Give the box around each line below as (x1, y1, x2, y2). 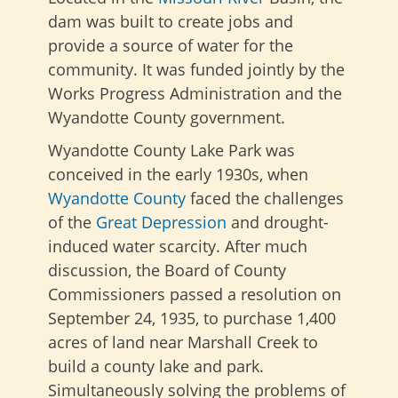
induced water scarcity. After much (48, 235, 307, 258)
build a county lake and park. (48, 355, 264, 378)
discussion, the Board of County (48, 259, 286, 282)
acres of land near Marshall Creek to (48, 331, 318, 354)
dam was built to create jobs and (48, 11, 293, 33)
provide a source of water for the (48, 35, 293, 57)
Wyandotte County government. (48, 107, 285, 129)
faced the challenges (186, 187, 344, 210)
